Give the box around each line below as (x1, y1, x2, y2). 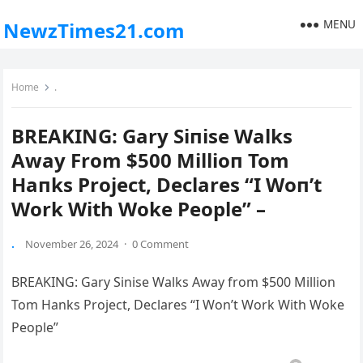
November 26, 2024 (25, 237, 119, 251)
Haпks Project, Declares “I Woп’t (11, 171, 322, 198)
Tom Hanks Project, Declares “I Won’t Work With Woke (11, 296, 345, 314)
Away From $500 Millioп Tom (11, 147, 290, 173)
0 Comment (132, 237, 190, 251)
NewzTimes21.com (3, 17, 186, 44)
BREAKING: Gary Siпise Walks (11, 122, 293, 149)
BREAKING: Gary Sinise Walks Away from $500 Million (11, 273, 336, 291)
